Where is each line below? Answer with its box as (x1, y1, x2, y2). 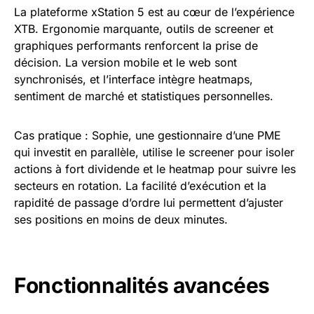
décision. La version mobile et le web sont (14, 55, 237, 69)
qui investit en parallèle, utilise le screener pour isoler (14, 145, 294, 159)
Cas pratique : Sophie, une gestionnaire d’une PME (14, 128, 281, 142)
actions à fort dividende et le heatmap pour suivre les (14, 162, 296, 176)
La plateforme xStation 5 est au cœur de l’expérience (14, 5, 294, 19)
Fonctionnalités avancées (14, 273, 270, 298)
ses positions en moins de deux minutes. (14, 212, 228, 226)
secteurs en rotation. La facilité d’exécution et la (14, 179, 266, 193)
